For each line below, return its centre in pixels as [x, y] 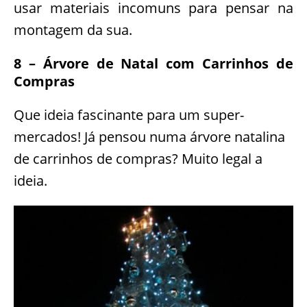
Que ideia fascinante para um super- [129, 114]
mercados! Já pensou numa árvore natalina [149, 136]
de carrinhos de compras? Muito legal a [138, 158]
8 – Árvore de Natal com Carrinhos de [153, 63]
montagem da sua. [73, 29]
